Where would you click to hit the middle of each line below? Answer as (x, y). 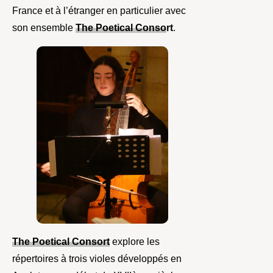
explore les (136, 242)
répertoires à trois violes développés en (97, 259)
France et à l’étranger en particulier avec (99, 11)
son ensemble (44, 28)
